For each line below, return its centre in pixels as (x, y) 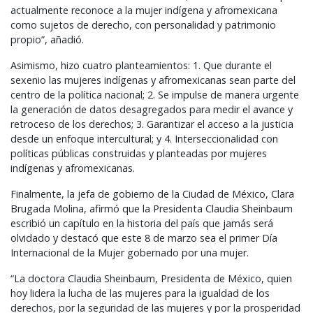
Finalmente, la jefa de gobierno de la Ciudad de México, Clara (152, 194)
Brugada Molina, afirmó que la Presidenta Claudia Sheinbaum (152, 209)
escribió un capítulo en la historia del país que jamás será (142, 224)
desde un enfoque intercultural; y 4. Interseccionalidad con (144, 139)
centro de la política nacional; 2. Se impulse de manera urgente (155, 95)
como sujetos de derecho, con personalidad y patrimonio (143, 25)
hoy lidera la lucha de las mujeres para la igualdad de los (140, 293)
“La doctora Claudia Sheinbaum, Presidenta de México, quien (151, 279)
